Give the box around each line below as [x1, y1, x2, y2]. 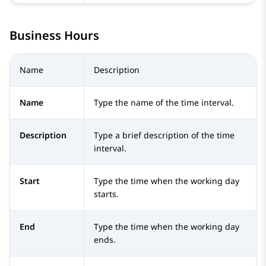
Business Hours [9, 27, 99, 44]
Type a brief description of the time [94, 129, 235, 141]
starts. [94, 188, 119, 200]
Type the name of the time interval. [94, 97, 234, 109]
